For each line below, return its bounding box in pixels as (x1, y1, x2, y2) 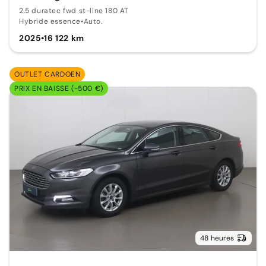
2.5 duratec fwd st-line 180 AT (19, 5, 129, 15)
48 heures (199, 233, 234, 243)
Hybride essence (19, 16, 81, 26)
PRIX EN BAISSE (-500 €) (14, 83, 103, 93)
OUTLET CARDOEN (14, 69, 81, 79)
